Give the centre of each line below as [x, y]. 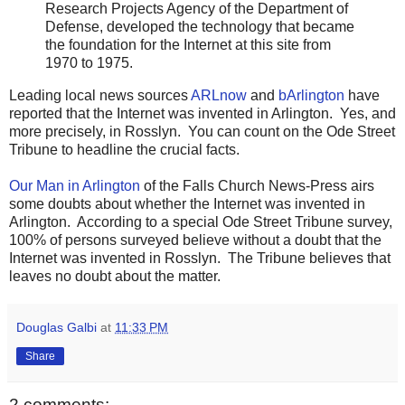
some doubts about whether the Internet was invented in [187, 203]
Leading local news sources [100, 95]
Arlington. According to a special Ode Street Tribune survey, [201, 221]
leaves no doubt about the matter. [115, 276]
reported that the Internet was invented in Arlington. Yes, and [202, 113]
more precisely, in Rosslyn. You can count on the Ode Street [202, 131]
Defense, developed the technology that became [200, 26]
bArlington [311, 95]
